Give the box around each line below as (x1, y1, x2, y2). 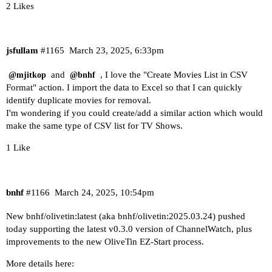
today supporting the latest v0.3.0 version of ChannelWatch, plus (6, 224, 252, 234)
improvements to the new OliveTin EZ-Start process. (6, 237, 204, 247)
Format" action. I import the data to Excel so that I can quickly (6, 82, 242, 92)
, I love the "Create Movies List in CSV (98, 69, 248, 80)
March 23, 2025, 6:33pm (69, 46, 164, 56)
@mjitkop (8, 70, 46, 80)
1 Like (6, 142, 30, 152)
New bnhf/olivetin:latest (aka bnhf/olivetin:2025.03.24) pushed (6, 211, 245, 222)
